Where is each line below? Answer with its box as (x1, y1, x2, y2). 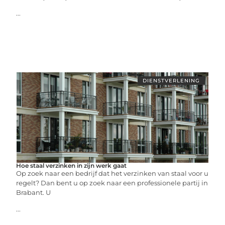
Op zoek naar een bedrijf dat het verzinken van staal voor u (16, 169, 209, 177)
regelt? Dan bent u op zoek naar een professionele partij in (16, 179, 208, 187)
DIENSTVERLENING (142, 77, 200, 84)
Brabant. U (16, 188, 51, 196)
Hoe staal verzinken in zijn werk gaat (16, 162, 127, 169)
